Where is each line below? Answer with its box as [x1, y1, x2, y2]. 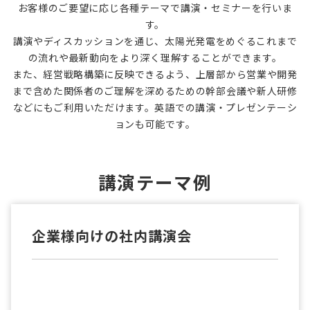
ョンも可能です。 [114, 117, 196, 131]
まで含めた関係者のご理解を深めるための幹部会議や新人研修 [12, 84, 298, 98]
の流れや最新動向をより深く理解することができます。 [28, 51, 282, 65]
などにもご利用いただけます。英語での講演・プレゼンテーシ [12, 100, 298, 115]
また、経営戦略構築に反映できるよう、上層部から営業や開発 [12, 67, 298, 82]
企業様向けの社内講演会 [32, 226, 192, 246]
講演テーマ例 [98, 169, 212, 195]
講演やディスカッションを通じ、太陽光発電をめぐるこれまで [12, 34, 298, 48]
